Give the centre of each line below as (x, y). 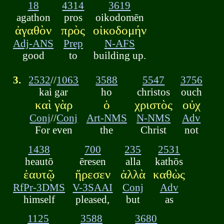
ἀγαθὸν (33, 30)
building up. (119, 55)
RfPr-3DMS (39, 187)
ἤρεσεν (92, 174)
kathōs (169, 161)
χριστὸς (154, 105)
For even (53, 130)
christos (154, 92)
